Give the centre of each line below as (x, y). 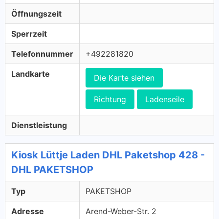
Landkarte (31, 74)
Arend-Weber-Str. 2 (121, 211)
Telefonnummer (42, 54)
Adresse (28, 211)
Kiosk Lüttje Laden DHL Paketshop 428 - (108, 155)
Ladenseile (165, 99)
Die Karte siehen (124, 78)
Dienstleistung (39, 125)
